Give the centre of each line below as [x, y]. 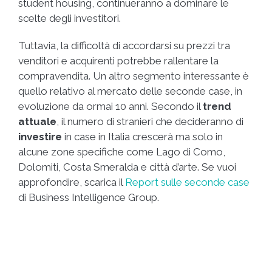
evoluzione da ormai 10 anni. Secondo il [110, 107]
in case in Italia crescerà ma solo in [144, 137]
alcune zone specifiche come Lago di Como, [122, 152]
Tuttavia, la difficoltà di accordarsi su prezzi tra [124, 46]
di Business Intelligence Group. [89, 198]
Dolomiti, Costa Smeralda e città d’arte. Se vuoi [127, 167]
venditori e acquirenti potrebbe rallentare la [118, 61]
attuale [37, 122]
